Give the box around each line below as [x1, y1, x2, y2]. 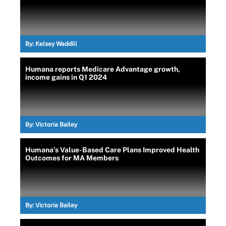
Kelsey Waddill [35, 40, 77, 47]
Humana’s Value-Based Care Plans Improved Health [25, 145, 199, 154]
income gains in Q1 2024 [25, 73, 107, 81]
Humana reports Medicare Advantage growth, [25, 65, 180, 73]
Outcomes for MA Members [25, 153, 119, 162]
